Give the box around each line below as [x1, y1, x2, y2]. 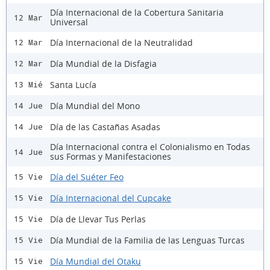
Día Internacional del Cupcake [50, 192, 171, 204]
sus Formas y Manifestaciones [50, 151, 171, 163]
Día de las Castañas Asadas [50, 121, 160, 133]
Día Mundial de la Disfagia [50, 57, 157, 69]
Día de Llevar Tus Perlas [50, 213, 146, 225]
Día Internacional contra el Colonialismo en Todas [50, 141, 250, 153]
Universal [50, 16, 88, 28]
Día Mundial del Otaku [50, 255, 141, 267]
